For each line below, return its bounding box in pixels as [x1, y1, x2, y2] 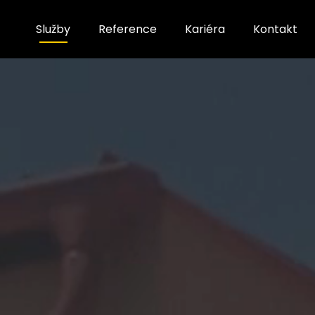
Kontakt [253, 20, 297, 37]
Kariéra [185, 20, 225, 37]
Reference [98, 20, 157, 37]
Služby [36, 20, 70, 37]
